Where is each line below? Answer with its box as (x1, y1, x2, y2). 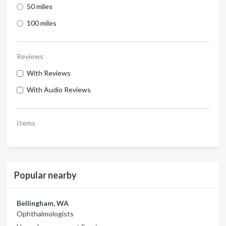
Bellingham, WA (17, 199, 69, 207)
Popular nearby (14, 169, 77, 181)
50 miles (27, 2, 52, 11)
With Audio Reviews (27, 85, 91, 94)
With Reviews (27, 69, 71, 77)
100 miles (27, 19, 56, 27)
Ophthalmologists (17, 209, 74, 218)
